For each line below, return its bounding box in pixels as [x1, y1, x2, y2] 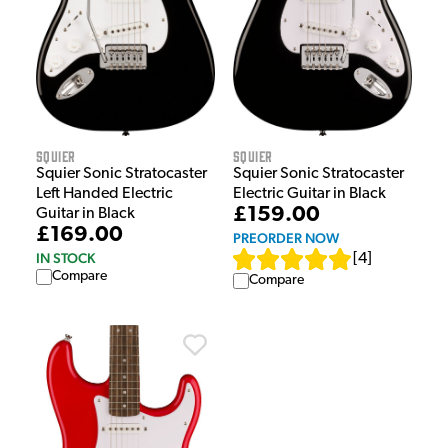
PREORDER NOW [233, 230, 339, 247]
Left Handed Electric [36, 186, 173, 203]
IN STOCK [36, 250, 95, 267]
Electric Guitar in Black [233, 186, 386, 203]
